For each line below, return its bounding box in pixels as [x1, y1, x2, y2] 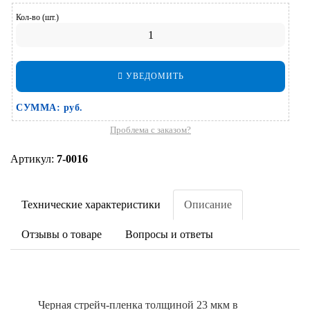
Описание [184, 199, 232, 210]
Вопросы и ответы [125, 228, 213, 240]
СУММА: [16, 102, 64, 113]
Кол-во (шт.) [16, 12, 59, 22]
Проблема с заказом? [110, 125, 191, 135]
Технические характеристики [21, 199, 161, 210]
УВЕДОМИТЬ [122, 71, 184, 81]
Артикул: [10, 153, 57, 165]
